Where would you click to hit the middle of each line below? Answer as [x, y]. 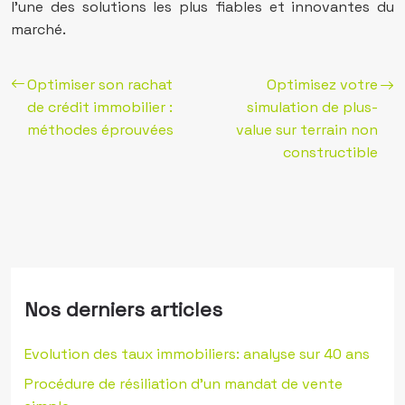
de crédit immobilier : [100, 107]
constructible [330, 152]
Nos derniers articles [123, 309]
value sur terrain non [307, 130]
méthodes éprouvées [100, 130]
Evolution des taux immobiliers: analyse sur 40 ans [197, 354]
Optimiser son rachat [100, 85]
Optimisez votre [322, 85]
